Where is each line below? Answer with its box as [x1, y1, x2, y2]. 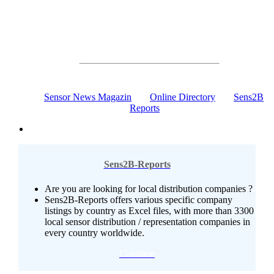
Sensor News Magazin [44, 92, 131, 102]
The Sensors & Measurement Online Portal [79, 32, 220, 42]
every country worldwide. [45, 227, 144, 238]
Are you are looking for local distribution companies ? [45, 183, 253, 194]
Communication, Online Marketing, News [80, 10, 218, 20]
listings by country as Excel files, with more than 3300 [45, 205, 254, 216]
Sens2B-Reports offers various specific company [45, 194, 232, 205]
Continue [119, 248, 155, 259]
